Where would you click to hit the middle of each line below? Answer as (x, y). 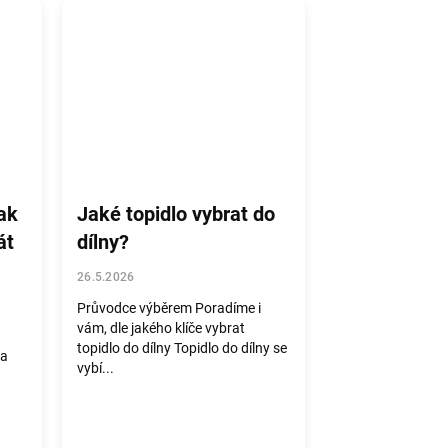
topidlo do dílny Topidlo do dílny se (182, 348)
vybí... (96, 368)
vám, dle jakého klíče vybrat (161, 328)
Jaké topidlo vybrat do (176, 214)
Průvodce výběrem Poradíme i (169, 308)
